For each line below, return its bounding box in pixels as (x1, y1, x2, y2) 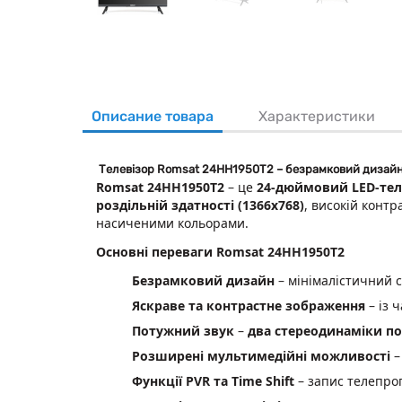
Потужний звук (132, 321, 234, 339)
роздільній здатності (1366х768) (96, 196, 304, 214)
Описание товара (92, 107, 214, 125)
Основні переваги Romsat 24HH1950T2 (96, 242, 345, 260)
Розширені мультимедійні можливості (132, 346, 390, 364)
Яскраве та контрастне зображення (132, 296, 365, 314)
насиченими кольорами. (96, 214, 249, 232)
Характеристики (258, 107, 375, 125)
